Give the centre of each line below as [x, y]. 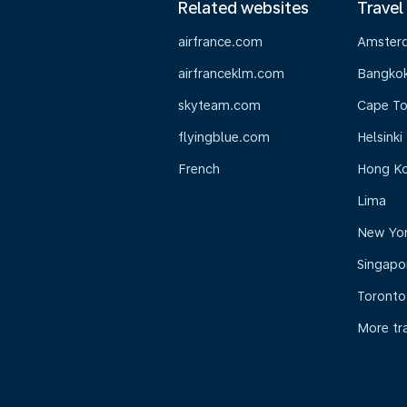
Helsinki [379, 137]
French [199, 169]
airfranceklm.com [231, 74]
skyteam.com [219, 105]
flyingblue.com [224, 137]
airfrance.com [220, 42]
